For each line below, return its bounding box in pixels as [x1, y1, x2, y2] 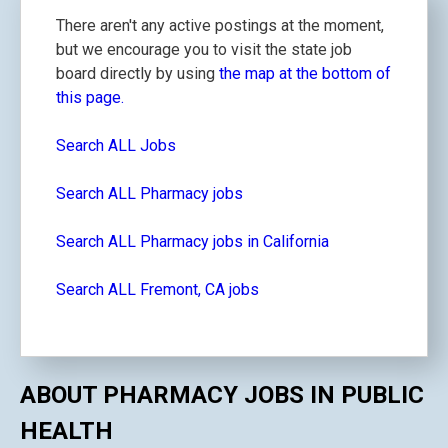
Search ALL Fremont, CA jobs [56, 280, 259, 299]
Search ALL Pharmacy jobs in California [56, 232, 329, 251]
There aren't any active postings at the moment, [56, 16, 384, 35]
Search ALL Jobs [56, 136, 176, 155]
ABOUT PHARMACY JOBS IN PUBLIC [20, 380, 424, 409]
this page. [56, 88, 124, 107]
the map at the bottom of [219, 64, 391, 83]
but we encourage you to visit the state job [56, 40, 352, 59]
